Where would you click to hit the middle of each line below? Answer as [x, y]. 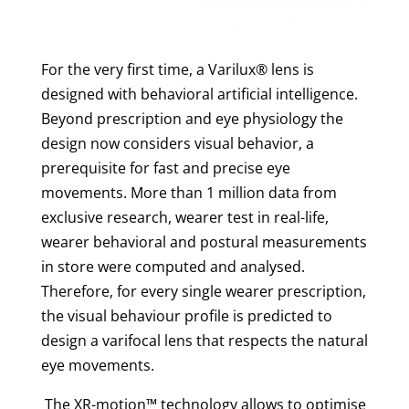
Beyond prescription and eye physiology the [192, 119]
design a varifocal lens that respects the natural [204, 341]
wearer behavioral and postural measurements [204, 242]
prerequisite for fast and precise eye [165, 168]
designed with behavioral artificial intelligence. [199, 94]
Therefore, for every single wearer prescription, [203, 292]
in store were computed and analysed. [173, 267]
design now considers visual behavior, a [177, 144]
